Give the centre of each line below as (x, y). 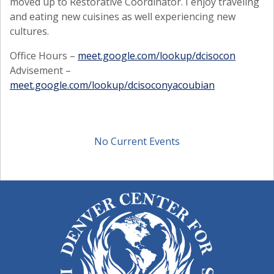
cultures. (29, 31)
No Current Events (137, 141)
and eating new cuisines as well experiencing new (123, 17)
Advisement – (40, 70)
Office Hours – (44, 56)
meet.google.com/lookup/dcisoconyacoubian (112, 85)
